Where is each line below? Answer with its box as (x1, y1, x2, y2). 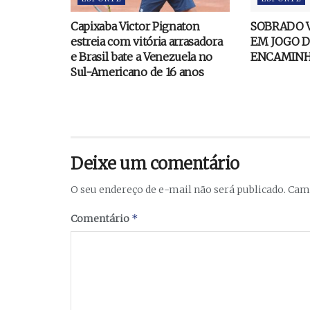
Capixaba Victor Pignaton (71, 19, 200, 34)
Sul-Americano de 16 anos (71, 65, 204, 80)
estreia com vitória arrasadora (71, 35, 223, 49)
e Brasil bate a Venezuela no (71, 50, 213, 64)
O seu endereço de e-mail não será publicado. (71, 183, 286, 197)
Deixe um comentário (71, 153, 239, 175)
